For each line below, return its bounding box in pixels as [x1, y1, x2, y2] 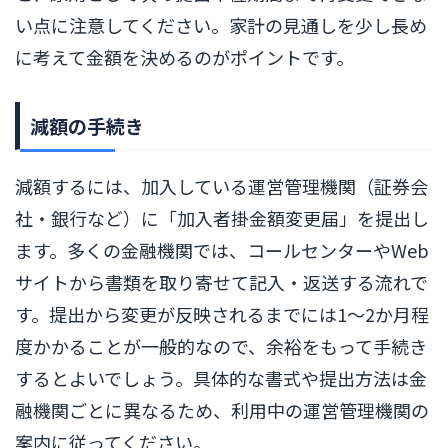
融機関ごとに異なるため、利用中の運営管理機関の [15, 396, 429, 423]
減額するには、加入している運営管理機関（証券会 [15, 172, 428, 199]
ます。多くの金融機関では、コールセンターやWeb [15, 236, 429, 263]
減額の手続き [30, 111, 144, 139]
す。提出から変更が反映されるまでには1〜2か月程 [15, 300, 429, 327]
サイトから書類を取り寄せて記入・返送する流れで [15, 268, 428, 295]
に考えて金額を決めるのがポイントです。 [15, 43, 354, 70]
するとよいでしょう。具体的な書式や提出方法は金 [15, 364, 427, 391]
